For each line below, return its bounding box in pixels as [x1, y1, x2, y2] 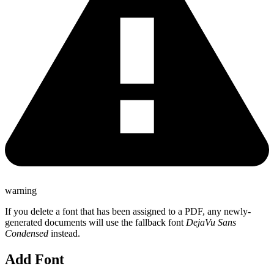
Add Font [5, 251, 64, 267]
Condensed [5, 228, 48, 239]
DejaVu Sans [186, 217, 236, 228]
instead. [48, 228, 80, 239]
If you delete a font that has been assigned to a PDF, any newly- [5, 206, 251, 217]
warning [5, 185, 37, 196]
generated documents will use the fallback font [5, 217, 186, 228]
